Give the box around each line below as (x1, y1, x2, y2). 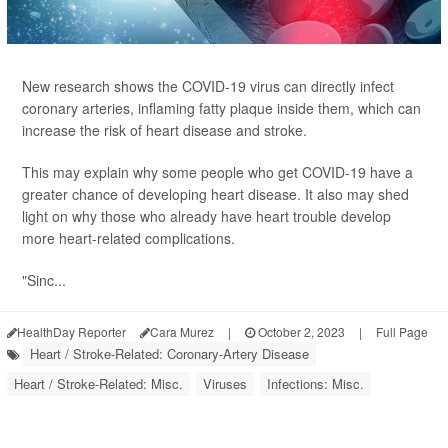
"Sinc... (22, 270, 66, 290)
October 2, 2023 (255, 323, 345, 340)
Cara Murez (150, 323, 214, 340)
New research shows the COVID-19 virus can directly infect (22, 76, 394, 96)
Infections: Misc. (267, 374, 364, 393)
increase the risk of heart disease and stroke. (22, 120, 307, 140)
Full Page (376, 323, 428, 340)
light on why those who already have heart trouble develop (22, 206, 391, 226)
